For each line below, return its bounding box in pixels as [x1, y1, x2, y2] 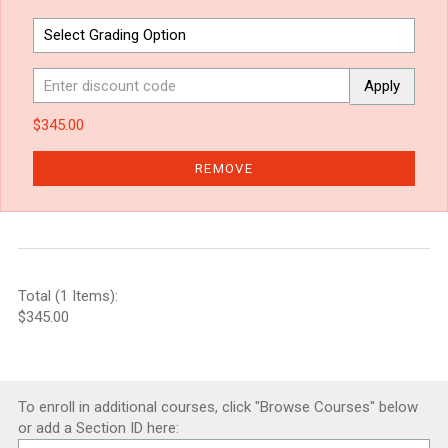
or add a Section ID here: [18, 419, 179, 437]
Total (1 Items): [18, 287, 118, 305]
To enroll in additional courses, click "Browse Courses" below [18, 398, 418, 416]
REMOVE [195, 161, 253, 176]
